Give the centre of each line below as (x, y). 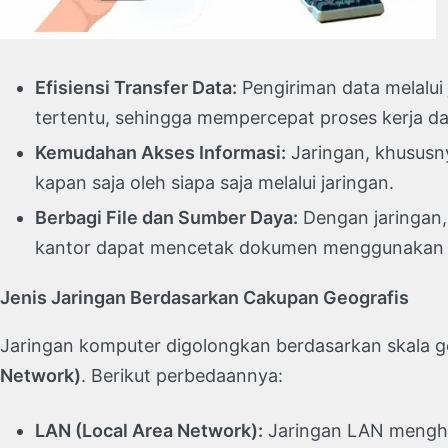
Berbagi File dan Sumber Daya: (166, 218)
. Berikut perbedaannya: (182, 376)
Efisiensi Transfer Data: (136, 88)
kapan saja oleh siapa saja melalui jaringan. (214, 183)
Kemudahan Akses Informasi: (160, 153)
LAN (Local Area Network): (149, 431)
